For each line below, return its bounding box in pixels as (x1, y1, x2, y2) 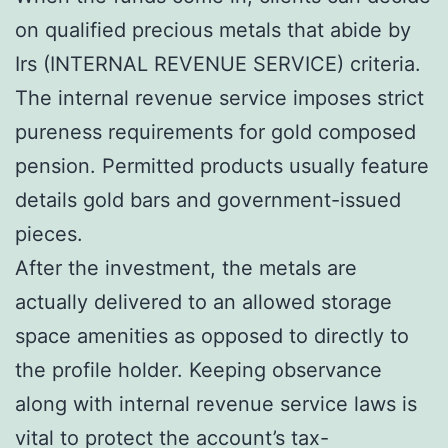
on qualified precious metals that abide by (15, 17, 411, 42)
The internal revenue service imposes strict (15, 85, 424, 110)
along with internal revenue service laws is (15, 391, 417, 416)
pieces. (15, 221, 83, 246)
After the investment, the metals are (15, 255, 357, 280)
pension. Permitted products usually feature (15, 153, 429, 178)
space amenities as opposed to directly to (15, 323, 409, 348)
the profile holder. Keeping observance (15, 357, 382, 382)
